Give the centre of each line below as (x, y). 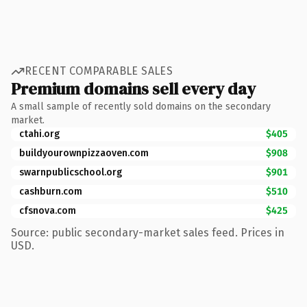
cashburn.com (51, 191)
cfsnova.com (48, 210)
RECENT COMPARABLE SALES (99, 71)
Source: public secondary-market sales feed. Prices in (148, 232)
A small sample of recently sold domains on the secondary (141, 106)
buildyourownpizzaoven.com (84, 153)
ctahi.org (39, 134)
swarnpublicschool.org (71, 172)
